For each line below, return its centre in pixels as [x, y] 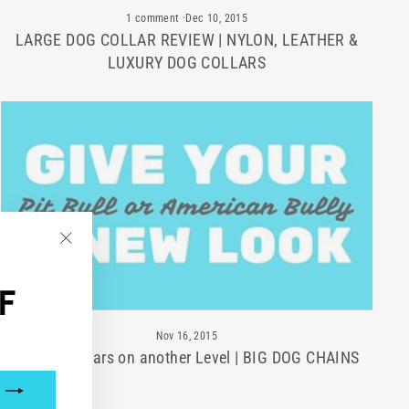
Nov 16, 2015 [187, 336]
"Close [85, 259]
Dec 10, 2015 [217, 18]
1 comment [155, 18]
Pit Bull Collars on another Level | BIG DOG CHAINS [187, 357]
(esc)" [83, 279]
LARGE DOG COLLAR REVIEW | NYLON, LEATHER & [187, 39]
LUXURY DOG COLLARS [187, 62]
